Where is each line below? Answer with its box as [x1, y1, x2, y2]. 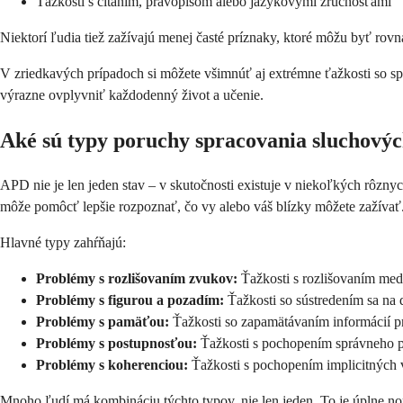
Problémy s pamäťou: [36, 313, 169, 329]
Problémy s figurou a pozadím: [36, 291, 224, 308]
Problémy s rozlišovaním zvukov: [36, 270, 237, 286]
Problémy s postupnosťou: [36, 335, 197, 351]
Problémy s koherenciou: [36, 356, 188, 372]
